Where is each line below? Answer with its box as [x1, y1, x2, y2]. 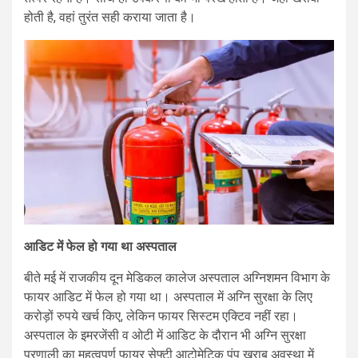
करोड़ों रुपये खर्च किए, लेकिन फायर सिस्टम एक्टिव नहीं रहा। [24, 308, 298, 324]
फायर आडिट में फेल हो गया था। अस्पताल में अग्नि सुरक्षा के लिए [24, 289, 312, 305]
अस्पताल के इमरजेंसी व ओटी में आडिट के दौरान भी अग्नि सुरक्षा [24, 328, 306, 344]
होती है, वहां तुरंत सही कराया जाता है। [24, 10, 196, 26]
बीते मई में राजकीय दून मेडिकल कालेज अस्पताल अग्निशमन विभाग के [24, 270, 330, 286]
